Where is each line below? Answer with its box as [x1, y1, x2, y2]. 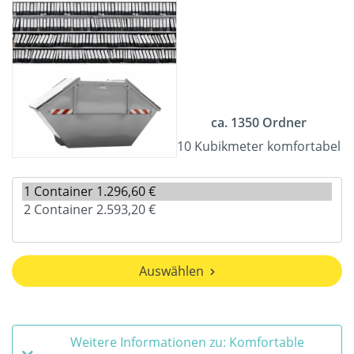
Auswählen [139, 262, 204, 281]
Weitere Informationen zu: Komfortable [70, 333, 304, 352]
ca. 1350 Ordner [211, 114, 307, 132]
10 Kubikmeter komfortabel [177, 137, 341, 156]
